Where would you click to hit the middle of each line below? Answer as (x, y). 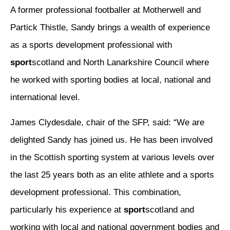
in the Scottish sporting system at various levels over (112, 157)
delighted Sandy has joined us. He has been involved (111, 140)
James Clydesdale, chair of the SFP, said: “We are (107, 122)
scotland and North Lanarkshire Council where (120, 63)
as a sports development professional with (91, 45)
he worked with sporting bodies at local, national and (110, 80)
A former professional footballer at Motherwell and (106, 10)
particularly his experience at (67, 209)
